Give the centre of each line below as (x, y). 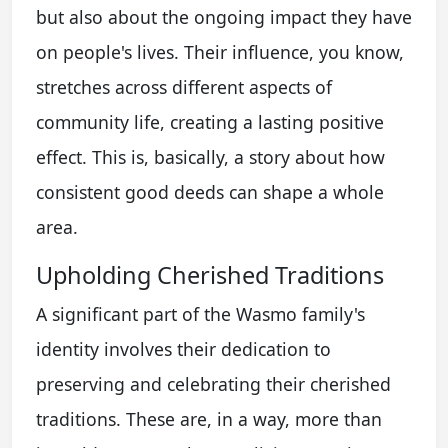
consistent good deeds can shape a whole (210, 192)
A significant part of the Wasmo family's (200, 314)
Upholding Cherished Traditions (210, 275)
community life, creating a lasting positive (210, 122)
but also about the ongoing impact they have (224, 17)
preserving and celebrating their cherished (213, 384)
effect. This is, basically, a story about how (210, 157)
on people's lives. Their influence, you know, (220, 52)
